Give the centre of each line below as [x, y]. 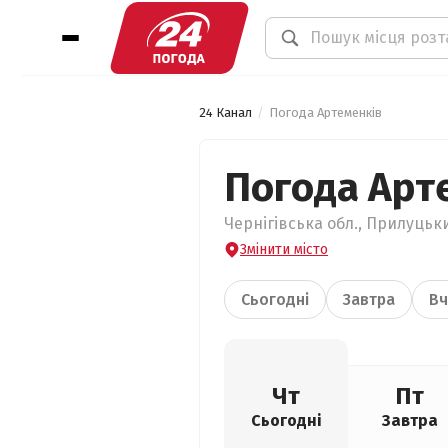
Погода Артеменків [325, 112]
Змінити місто [284, 249]
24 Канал [225, 112]
